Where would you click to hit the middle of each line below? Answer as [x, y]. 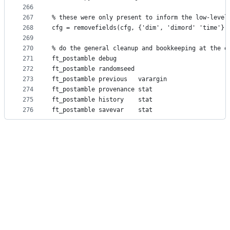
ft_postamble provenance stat [102, 90]
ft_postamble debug [84, 59]
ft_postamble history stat [102, 100]
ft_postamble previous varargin [109, 79]
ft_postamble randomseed [93, 69]
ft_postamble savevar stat [102, 110]
